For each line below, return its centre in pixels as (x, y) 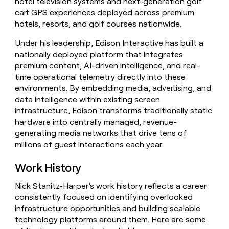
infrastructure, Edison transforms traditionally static (114, 110)
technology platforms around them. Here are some (111, 220)
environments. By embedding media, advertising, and (113, 88)
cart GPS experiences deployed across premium (105, 12)
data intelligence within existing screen (88, 99)
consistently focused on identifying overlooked (104, 197)
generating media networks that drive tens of (101, 133)
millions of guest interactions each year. (89, 144)
